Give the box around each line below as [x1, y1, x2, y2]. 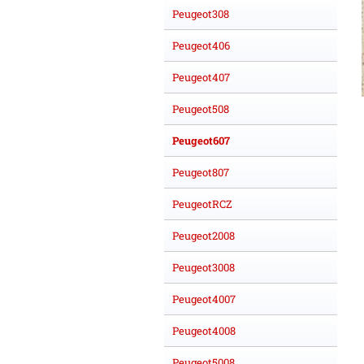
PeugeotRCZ [172, 196, 232, 211]
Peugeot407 [172, 69, 230, 84]
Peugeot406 [172, 37, 230, 53]
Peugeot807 [172, 164, 229, 180]
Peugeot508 [172, 101, 229, 116]
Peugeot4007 [172, 291, 236, 306]
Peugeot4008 [172, 323, 236, 338]
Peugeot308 [172, 6, 229, 21]
